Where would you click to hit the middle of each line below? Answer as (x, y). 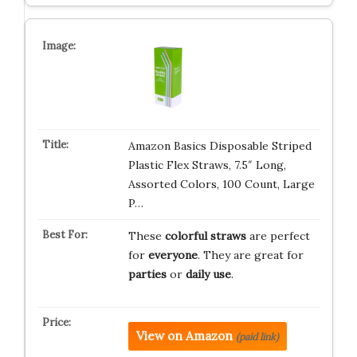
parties (147, 274)
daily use (208, 274)
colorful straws (205, 236)
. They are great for (250, 255)
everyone (173, 255)
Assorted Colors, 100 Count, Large (221, 184)
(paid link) (257, 337)
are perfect (278, 236)
